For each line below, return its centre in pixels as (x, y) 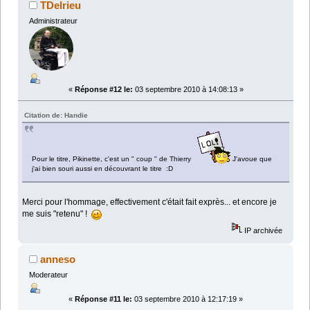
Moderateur (48, 275)
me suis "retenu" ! (57, 214)
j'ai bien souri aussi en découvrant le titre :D (103, 169)
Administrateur (53, 20)
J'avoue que (252, 159)
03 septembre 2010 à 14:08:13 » (188, 90)
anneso (58, 259)
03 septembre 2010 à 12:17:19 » (188, 299)
